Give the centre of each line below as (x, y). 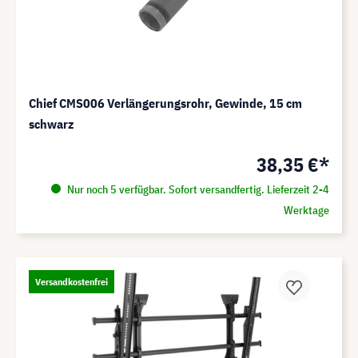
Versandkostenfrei (72, 282)
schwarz (51, 124)
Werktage (306, 211)
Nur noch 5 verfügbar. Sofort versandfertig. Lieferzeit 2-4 (197, 190)
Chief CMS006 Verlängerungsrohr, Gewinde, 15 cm (165, 103)
